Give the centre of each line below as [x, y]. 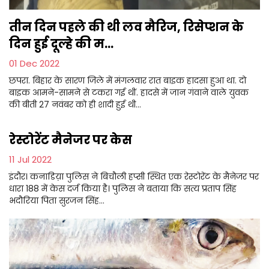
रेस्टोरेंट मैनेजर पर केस [71, 140]
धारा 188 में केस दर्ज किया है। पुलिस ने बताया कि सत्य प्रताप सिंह [123, 188]
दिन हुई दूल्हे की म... [61, 44]
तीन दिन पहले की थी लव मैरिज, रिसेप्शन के [126, 27]
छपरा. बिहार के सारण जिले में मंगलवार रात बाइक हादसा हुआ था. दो [128, 80]
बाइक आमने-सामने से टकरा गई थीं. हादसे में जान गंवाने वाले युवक [129, 92]
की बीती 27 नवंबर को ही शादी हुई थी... [75, 104]
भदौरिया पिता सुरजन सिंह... [57, 200]
